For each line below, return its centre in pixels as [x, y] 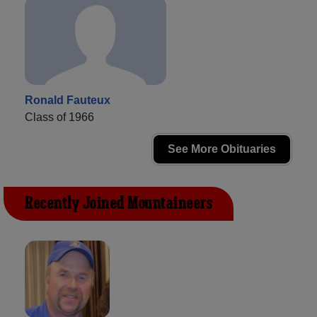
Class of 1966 [59, 117]
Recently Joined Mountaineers [119, 203]
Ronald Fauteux [68, 100]
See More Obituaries [222, 149]
